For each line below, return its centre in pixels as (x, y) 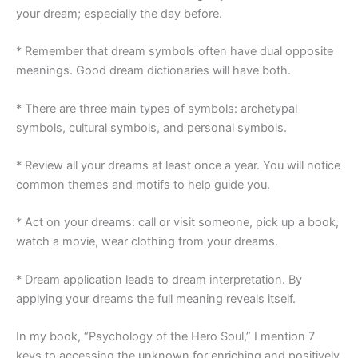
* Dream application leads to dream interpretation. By (159, 279)
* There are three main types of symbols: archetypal (157, 108)
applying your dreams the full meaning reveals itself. (156, 298)
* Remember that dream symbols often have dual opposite (175, 52)
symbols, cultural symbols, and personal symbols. (151, 127)
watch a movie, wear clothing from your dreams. (147, 242)
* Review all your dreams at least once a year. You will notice (178, 166)
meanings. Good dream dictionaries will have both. (153, 71)
